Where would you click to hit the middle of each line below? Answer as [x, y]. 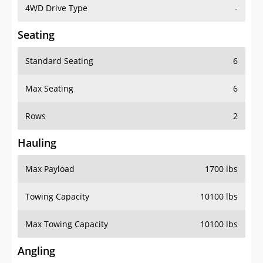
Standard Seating [59, 61]
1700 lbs [221, 169]
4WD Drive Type [56, 8]
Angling [36, 251]
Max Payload [50, 169]
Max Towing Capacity [67, 224]
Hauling [37, 143]
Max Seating [49, 89]
